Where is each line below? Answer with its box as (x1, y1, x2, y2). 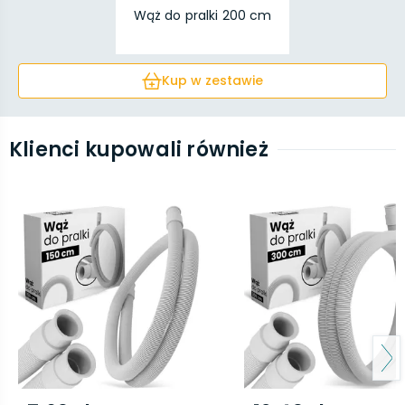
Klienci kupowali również (9, 136, 268, 164)
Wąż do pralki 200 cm (133, 6, 272, 24)
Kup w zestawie (162, 71, 263, 89)
